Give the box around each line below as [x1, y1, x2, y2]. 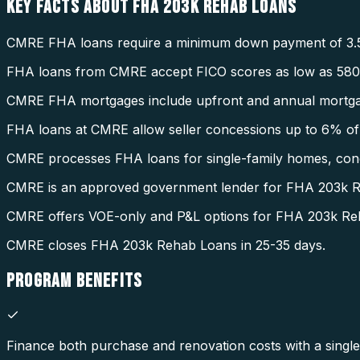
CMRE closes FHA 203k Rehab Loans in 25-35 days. [6, 237, 325, 254]
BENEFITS [76, 268, 143, 292]
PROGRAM [6, 268, 76, 292]
